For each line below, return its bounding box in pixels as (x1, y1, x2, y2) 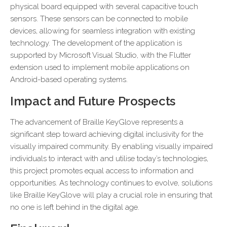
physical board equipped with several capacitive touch (10, 2, 198, 11)
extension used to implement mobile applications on (10, 63, 190, 72)
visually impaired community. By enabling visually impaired (10, 142, 213, 151)
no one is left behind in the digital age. (10, 203, 139, 212)
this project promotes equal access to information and (10, 166, 194, 175)
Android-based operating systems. (10, 75, 128, 84)
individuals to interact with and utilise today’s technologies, (10, 154, 208, 163)
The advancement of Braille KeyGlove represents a (10, 118, 183, 127)
